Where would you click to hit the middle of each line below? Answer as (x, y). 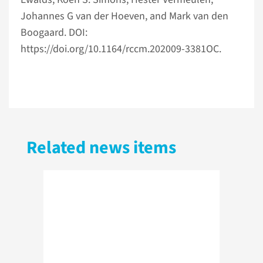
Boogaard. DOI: (54, 33)
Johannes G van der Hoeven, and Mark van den (124, 16)
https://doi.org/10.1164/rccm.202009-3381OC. (121, 49)
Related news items (101, 148)
